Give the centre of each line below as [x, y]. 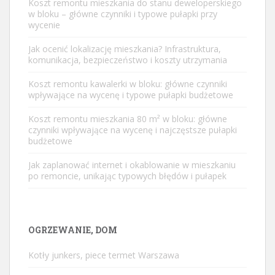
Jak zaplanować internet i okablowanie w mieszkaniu [132, 165]
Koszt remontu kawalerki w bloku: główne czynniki [128, 83]
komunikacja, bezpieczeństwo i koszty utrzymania [128, 60]
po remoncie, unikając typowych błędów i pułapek [127, 176]
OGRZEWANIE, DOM [73, 230]
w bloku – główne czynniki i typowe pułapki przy [123, 14]
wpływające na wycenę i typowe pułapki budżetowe [131, 95]
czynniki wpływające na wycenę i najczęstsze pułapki [133, 130]
